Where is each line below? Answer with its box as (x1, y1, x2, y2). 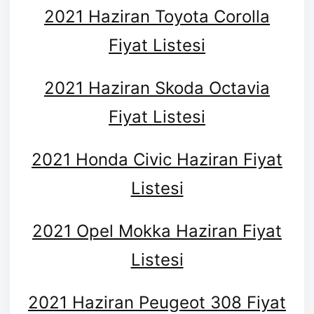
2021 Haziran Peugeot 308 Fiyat (28, 292, 286, 313)
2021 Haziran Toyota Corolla (44, 6, 270, 27)
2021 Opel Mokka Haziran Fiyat (32, 220, 282, 241)
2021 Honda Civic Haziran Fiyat (32, 149, 282, 170)
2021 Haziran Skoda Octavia (44, 77, 270, 98)
